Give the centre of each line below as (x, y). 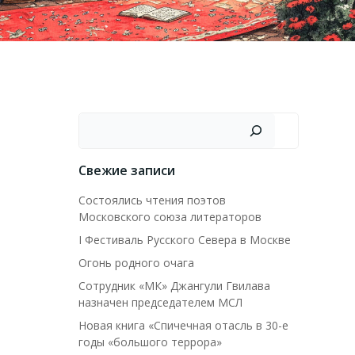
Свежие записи (127, 170)
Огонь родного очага (136, 263)
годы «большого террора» (150, 342)
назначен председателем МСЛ (160, 302)
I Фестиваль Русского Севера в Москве (185, 240)
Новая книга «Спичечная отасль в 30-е (183, 325)
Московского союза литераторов (170, 217)
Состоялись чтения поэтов (152, 200)
